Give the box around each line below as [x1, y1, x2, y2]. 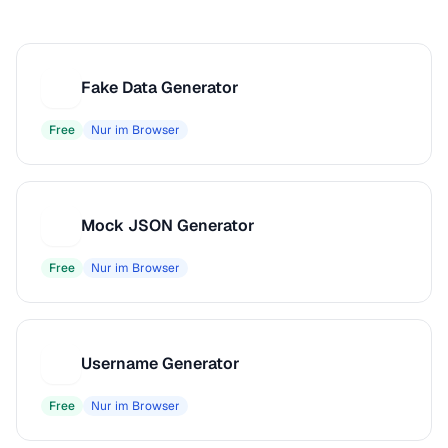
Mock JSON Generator [81, 215, 255, 236]
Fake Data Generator [81, 77, 239, 98]
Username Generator [81, 353, 240, 374]
